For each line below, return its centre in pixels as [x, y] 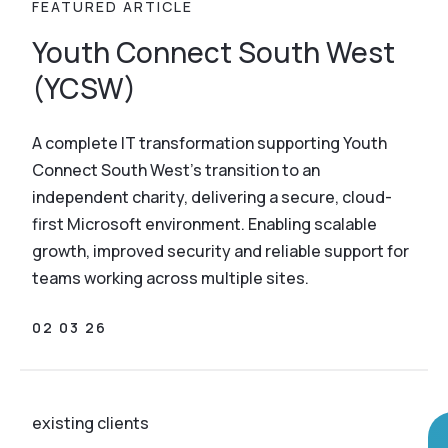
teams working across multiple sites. [170, 278]
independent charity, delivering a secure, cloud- [212, 197]
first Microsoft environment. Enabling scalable [204, 224]
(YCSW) [84, 88]
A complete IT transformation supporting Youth [209, 143]
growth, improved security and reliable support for [220, 251]
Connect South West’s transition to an [176, 170]
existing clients [90, 423]
